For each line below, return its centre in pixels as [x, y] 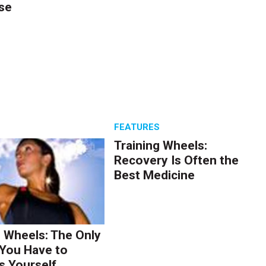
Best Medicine [155, 175]
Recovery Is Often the [177, 160]
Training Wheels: [161, 145]
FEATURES [137, 127]
